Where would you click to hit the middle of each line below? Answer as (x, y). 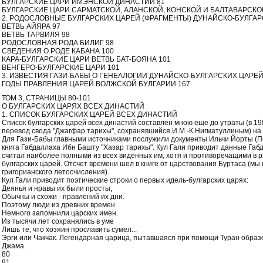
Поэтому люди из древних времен (58, 205)
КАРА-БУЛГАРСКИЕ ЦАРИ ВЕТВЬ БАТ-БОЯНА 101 (86, 59)
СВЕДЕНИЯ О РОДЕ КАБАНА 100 (58, 51)
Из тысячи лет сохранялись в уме (58, 221)
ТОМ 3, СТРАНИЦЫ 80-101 (46, 98)
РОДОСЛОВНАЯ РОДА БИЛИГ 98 (58, 43)
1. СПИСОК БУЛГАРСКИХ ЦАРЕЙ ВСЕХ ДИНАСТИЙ (90, 114)
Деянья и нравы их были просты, (57, 188)
